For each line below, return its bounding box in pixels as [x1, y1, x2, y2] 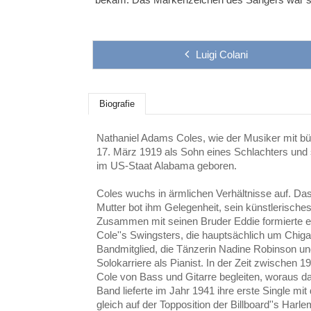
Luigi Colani [195, 49, 248, 60]
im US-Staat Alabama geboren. [96, 159, 237, 171]
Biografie [99, 99, 135, 109]
